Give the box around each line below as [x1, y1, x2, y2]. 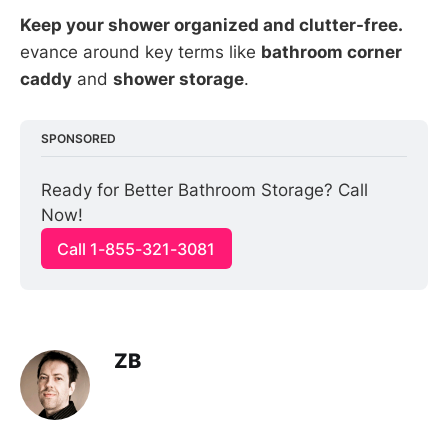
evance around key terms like [20, 41, 261, 62]
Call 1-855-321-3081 [57, 238, 216, 259]
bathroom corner [261, 41, 402, 62]
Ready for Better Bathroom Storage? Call [41, 180, 369, 201]
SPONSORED [41, 130, 117, 146]
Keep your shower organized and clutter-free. [20, 14, 402, 35]
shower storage [113, 68, 244, 89]
